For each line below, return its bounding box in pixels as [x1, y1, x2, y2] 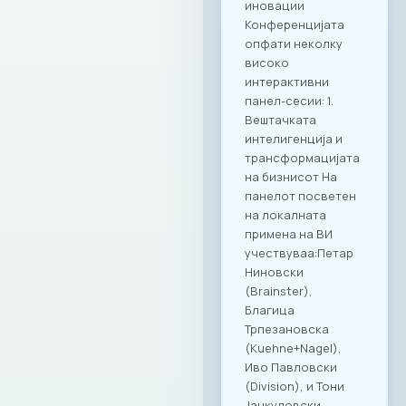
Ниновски [245, 263, 304, 280]
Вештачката [245, 111, 316, 128]
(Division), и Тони [245, 377, 344, 394]
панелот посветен [245, 187, 356, 204]
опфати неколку [245, 34, 343, 52]
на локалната [245, 206, 326, 223]
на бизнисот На [245, 168, 337, 185]
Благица [245, 301, 295, 318]
